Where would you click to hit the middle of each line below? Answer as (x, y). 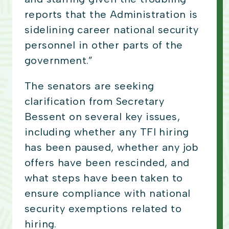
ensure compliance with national (108, 193)
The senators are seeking (89, 86)
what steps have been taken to (104, 178)
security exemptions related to (103, 209)
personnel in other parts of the (104, 45)
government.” (61, 61)
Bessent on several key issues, (102, 117)
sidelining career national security (111, 30)
